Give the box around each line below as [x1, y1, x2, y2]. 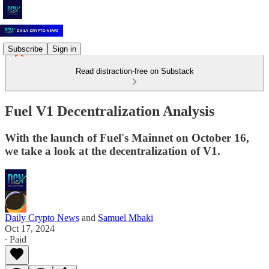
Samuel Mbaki [98, 212, 153, 223]
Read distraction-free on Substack [75, 67, 194, 76]
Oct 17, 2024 [5, 223, 55, 234]
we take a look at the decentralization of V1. [5, 144, 220, 157]
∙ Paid [5, 234, 26, 244]
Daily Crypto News [5, 212, 79, 223]
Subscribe [8, 44, 43, 53]
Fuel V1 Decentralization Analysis [5, 103, 214, 119]
